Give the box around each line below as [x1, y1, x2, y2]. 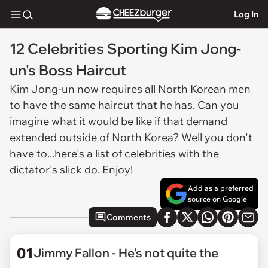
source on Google [188, 194, 247, 203]
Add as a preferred [188, 184, 254, 193]
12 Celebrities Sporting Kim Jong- [10, 39, 241, 57]
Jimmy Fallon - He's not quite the [33, 245, 218, 260]
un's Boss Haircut [10, 61, 126, 79]
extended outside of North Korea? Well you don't [10, 130, 252, 144]
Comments [106, 212, 151, 223]
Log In [234, 8, 258, 20]
